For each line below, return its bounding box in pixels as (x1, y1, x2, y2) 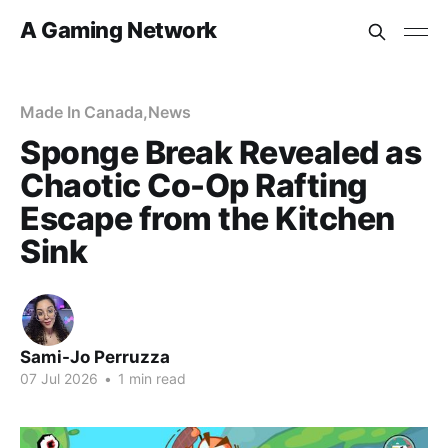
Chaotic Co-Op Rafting (20, 166, 368, 205)
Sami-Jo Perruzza (20, 347, 170, 367)
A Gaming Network (20, 16, 217, 43)
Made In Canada (20, 102, 143, 122)
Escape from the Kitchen (20, 199, 395, 238)
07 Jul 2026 (20, 370, 98, 387)
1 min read (114, 370, 186, 387)
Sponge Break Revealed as (20, 133, 422, 172)
